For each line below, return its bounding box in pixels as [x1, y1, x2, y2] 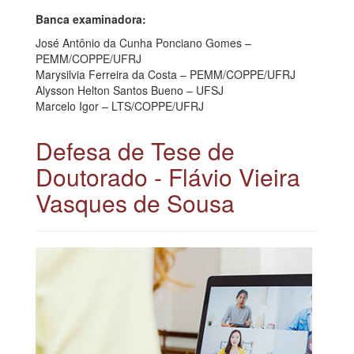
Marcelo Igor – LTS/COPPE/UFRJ [36, 97, 204, 114]
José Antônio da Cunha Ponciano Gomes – [36, 34, 251, 51]
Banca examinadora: [36, 10, 146, 27]
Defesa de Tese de [36, 133, 235, 168]
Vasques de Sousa [36, 185, 235, 220]
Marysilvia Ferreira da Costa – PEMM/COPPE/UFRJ [36, 66, 296, 82]
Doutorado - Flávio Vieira [36, 159, 300, 194]
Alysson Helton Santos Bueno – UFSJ [36, 81, 224, 98]
